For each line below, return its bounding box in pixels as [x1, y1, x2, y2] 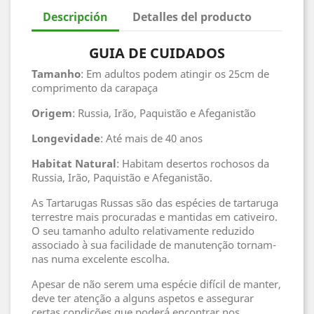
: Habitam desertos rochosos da [116, 156, 269, 170]
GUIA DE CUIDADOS [89, 43, 225, 62]
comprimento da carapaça [32, 81, 158, 95]
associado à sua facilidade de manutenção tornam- [32, 238, 276, 252]
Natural [75, 156, 116, 170]
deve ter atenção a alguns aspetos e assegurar [32, 291, 254, 305]
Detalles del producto [132, 9, 252, 25]
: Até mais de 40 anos [100, 131, 203, 145]
